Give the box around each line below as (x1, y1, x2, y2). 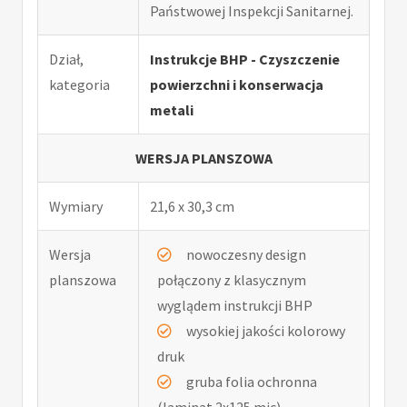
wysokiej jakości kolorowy (186, 322, 345, 341)
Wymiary (49, 197, 103, 216)
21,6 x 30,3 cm (150, 197, 234, 216)
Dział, (49, 50, 84, 69)
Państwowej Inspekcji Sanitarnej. (150, 2, 353, 21)
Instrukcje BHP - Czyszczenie (150, 50, 340, 69)
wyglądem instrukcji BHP (157, 296, 313, 315)
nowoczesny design (186, 245, 306, 264)
